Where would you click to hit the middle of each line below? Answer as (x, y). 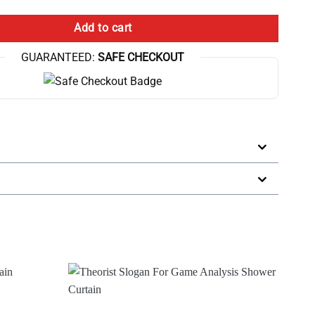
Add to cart (103, 28)
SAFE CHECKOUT (140, 58)
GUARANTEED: (58, 58)
